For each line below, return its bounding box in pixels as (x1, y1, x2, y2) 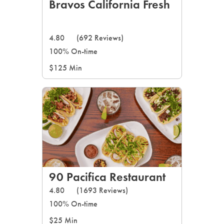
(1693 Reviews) (76, 185, 128, 195)
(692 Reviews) (76, 33, 123, 42)
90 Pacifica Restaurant (49, 169, 165, 184)
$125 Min (49, 63, 82, 72)
